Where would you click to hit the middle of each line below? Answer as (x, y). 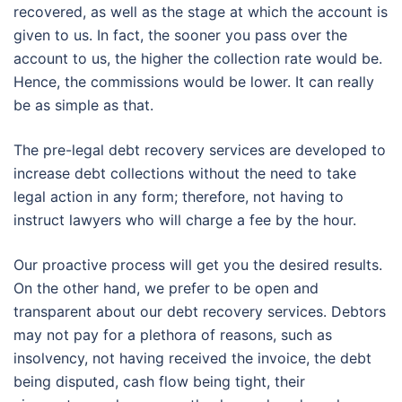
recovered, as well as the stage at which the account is (201, 12)
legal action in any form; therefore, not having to (179, 197)
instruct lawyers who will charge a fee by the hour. (185, 220)
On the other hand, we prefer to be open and (166, 288)
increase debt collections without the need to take (185, 174)
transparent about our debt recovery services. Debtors (200, 312)
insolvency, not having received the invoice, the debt (192, 358)
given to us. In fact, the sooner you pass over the (180, 35)
